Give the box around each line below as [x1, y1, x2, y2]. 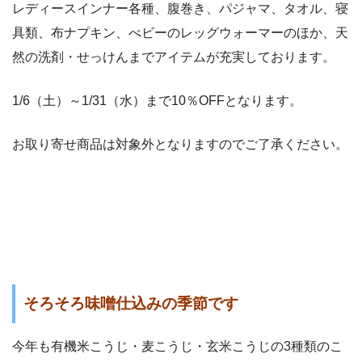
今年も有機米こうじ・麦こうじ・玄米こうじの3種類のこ [12, 339, 343, 353]
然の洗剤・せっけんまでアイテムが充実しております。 [12, 50, 335, 65]
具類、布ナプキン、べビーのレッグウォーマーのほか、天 [12, 26, 348, 40]
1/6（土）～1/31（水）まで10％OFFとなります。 [12, 94, 302, 108]
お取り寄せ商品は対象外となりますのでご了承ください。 [12, 137, 348, 152]
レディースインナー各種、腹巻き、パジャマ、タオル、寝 [12, 2, 348, 16]
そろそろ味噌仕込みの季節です [23, 295, 238, 313]
